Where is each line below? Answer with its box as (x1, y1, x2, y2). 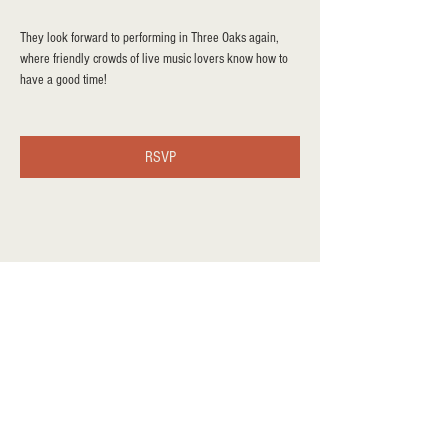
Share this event (20, 271, 182, 295)
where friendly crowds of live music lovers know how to (20, 51, 291, 67)
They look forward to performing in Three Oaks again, (20, 30, 282, 46)
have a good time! (20, 72, 107, 88)
